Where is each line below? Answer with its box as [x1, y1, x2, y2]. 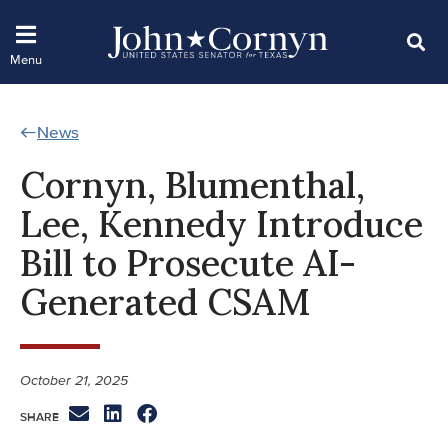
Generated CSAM [20, 278, 310, 325]
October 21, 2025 [20, 371, 128, 389]
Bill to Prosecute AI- [20, 239, 356, 286]
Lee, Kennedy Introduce [20, 200, 423, 247]
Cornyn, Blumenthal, [20, 161, 365, 208]
